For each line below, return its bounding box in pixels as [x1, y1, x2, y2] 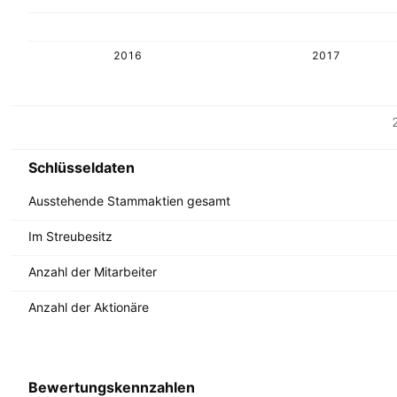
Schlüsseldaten [28, 159, 135, 176]
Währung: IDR [11, 128, 90, 143]
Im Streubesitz [28, 228, 113, 244]
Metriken [11, 113, 61, 128]
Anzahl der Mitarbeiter [28, 263, 157, 279]
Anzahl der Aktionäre [28, 299, 149, 315]
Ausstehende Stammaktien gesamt [28, 192, 230, 208]
